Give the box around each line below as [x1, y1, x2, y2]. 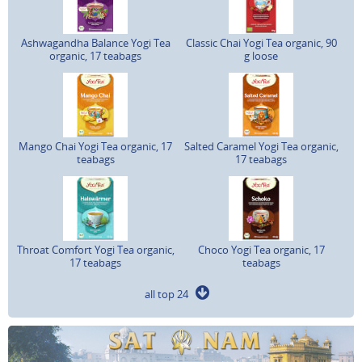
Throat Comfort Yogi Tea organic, [16, 242, 175, 257]
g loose [244, 48, 278, 63]
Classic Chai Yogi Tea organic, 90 [185, 35, 337, 50]
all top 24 [145, 286, 196, 301]
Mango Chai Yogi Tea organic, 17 [19, 138, 173, 154]
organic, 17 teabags [49, 48, 142, 63]
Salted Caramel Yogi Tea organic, [183, 138, 339, 154]
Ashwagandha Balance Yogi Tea [20, 35, 170, 50]
